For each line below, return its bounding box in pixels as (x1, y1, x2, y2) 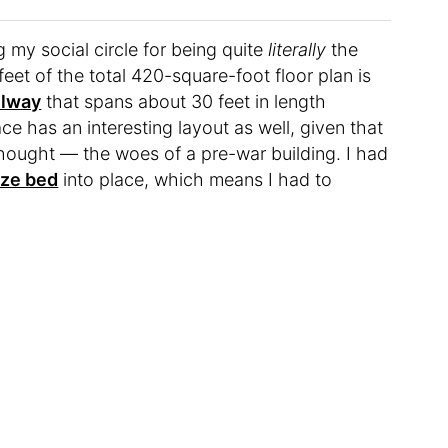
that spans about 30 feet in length (41, 91, 327, 113)
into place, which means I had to (58, 169, 333, 191)
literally (268, 39, 327, 61)
